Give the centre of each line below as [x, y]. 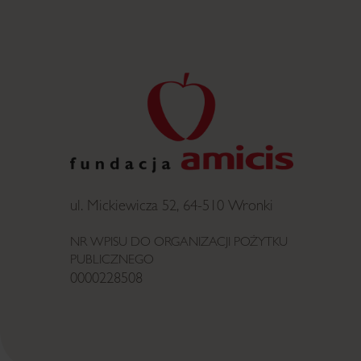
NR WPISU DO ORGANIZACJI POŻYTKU [179, 244]
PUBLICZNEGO [112, 261]
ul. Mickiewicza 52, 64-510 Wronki [172, 208]
